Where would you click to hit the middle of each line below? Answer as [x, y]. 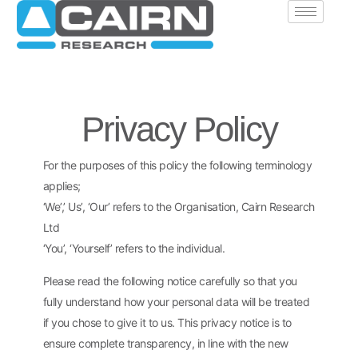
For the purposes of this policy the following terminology [177, 165]
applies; [62, 186]
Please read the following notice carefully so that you [170, 280]
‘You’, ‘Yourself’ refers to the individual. [134, 249]
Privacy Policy [179, 129]
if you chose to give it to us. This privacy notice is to [167, 322]
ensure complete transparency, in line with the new [165, 343]
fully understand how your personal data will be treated [176, 301]
